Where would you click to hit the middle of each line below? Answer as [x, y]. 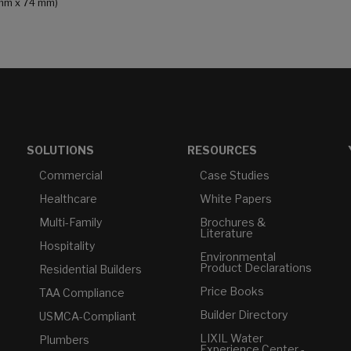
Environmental [238, 257]
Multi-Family [71, 223]
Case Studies [235, 175]
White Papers [236, 199]
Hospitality [67, 246]
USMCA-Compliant [88, 317]
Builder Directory [244, 315]
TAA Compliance [82, 293]
